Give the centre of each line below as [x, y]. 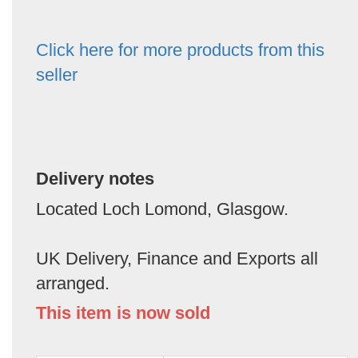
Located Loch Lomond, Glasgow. [162, 209]
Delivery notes [95, 179]
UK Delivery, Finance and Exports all [177, 259]
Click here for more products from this [180, 50]
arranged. [73, 283]
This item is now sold [123, 313]
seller [57, 75]
